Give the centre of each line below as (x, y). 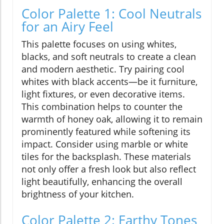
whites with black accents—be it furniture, (109, 81)
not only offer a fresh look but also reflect (109, 169)
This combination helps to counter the (102, 106)
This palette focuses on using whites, (99, 44)
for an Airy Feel (67, 26)
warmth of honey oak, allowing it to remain (112, 119)
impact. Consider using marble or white (105, 144)
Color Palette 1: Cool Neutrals (111, 13)
